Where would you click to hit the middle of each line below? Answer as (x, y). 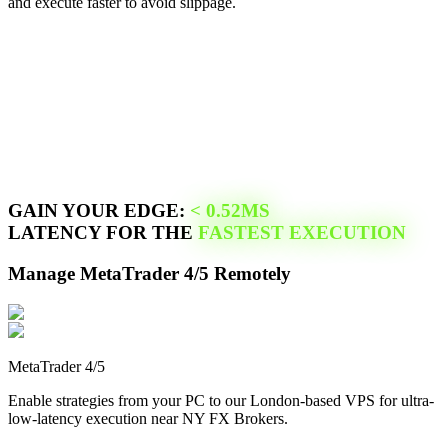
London (275, 400)
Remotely (250, 273)
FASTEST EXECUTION (302, 233)
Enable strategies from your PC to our (127, 400)
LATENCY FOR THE (103, 233)
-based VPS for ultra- (367, 400)
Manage (44, 273)
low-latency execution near (93, 418)
